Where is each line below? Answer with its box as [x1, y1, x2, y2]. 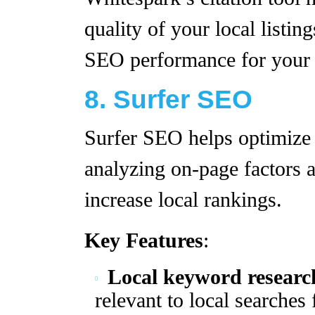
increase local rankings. [84, 188, 282, 211]
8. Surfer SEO [84, 85, 252, 114]
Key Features [84, 229, 203, 252]
